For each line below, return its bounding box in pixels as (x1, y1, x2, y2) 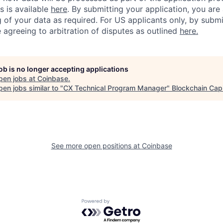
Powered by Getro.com (81, 198, 169, 209)
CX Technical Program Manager (63, 83, 167, 92)
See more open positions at (51, 141, 142, 150)
